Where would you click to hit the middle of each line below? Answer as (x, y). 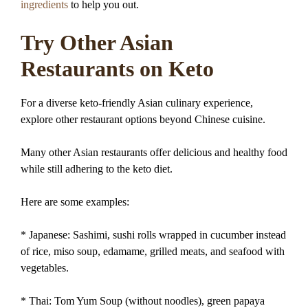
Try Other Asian (97, 43)
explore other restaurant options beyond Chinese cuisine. (143, 120)
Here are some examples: (75, 202)
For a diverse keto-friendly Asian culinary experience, (137, 103)
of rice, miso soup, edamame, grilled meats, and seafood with (153, 252)
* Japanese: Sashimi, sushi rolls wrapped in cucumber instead (153, 235)
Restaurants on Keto (117, 69)
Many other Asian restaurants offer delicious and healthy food (154, 153)
